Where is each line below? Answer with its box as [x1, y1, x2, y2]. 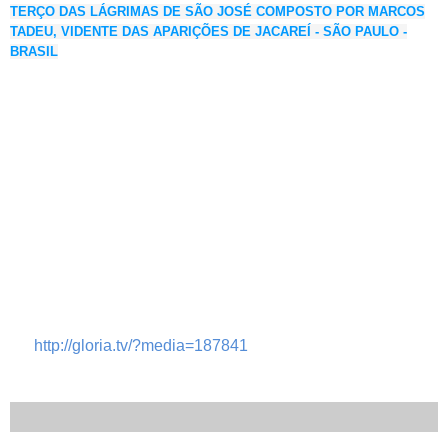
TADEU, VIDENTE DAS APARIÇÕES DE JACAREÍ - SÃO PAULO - [10, 23, 407, 39]
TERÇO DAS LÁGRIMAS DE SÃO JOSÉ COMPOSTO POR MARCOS [10, 3, 425, 19]
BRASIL [10, 43, 58, 59]
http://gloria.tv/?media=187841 [34, 336, 248, 354]
